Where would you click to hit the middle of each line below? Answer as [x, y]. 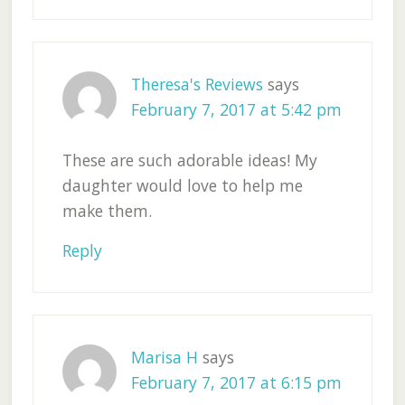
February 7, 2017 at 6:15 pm [236, 383]
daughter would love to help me [182, 186]
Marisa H [164, 358]
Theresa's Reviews [197, 85]
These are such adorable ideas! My [189, 160]
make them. [107, 211]
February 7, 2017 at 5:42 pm [236, 110]
